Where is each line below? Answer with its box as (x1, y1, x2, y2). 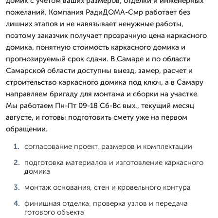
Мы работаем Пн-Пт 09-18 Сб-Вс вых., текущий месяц (6, 101, 194, 110)
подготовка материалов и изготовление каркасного (24, 158, 203, 167)
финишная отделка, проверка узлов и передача (24, 199, 188, 208)
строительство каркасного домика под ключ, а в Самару (6, 77, 203, 87)
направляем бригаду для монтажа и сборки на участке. (6, 89, 199, 98)
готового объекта (24, 207, 84, 217)
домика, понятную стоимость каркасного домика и (6, 42, 185, 52)
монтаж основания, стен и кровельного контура (24, 182, 191, 192)
